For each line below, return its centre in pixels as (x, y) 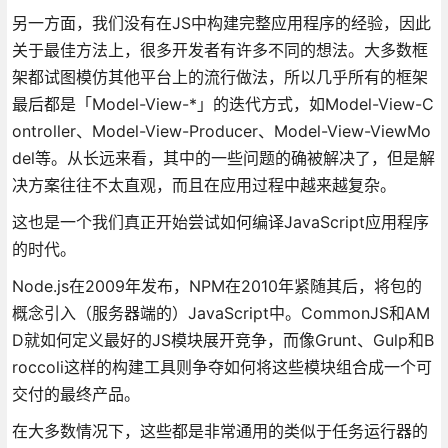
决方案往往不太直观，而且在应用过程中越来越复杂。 (203, 184)
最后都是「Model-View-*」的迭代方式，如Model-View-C (222, 103)
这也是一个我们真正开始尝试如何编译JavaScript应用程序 (220, 221)
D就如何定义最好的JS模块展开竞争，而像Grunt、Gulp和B (222, 339)
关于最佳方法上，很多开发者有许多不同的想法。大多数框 (219, 49)
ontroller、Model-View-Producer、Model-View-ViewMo (221, 130)
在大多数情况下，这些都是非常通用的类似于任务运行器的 (219, 430)
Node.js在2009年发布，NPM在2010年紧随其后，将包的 (216, 285)
